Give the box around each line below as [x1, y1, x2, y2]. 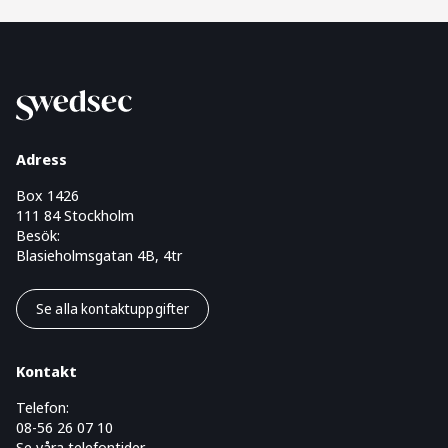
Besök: [16, 225, 60, 245]
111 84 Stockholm [16, 205, 134, 225]
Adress [16, 149, 67, 169]
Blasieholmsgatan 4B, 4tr [16, 245, 182, 265]
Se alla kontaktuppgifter [36, 299, 190, 318]
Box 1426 [16, 185, 79, 205]
